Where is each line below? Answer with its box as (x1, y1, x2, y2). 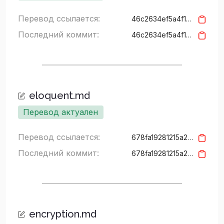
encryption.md (28, 208, 96, 220)
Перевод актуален (23, 107, 98, 117)
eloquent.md (28, 89, 90, 101)
